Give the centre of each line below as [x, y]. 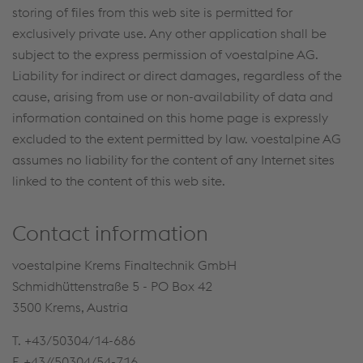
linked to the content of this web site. [119, 181]
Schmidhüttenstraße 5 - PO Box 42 [112, 286]
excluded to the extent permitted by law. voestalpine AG [177, 139]
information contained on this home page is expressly [170, 117]
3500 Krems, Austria [70, 307]
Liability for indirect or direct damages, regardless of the [177, 75]
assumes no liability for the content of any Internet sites [173, 160]
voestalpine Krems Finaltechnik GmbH [124, 265]
